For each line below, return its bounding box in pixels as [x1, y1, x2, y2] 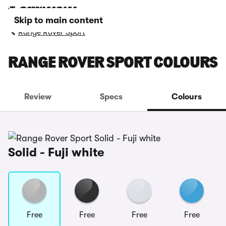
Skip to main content [14, 15, 103, 25]
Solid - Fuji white [8, 145, 104, 159]
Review [24, 92, 52, 101]
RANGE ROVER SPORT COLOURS [8, 55, 217, 72]
